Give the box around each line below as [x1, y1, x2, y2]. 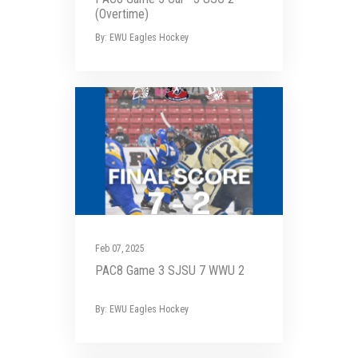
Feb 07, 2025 [95, 243, 145, 254]
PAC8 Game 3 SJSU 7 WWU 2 [95, 263, 245, 278]
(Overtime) [95, 6, 149, 22]
